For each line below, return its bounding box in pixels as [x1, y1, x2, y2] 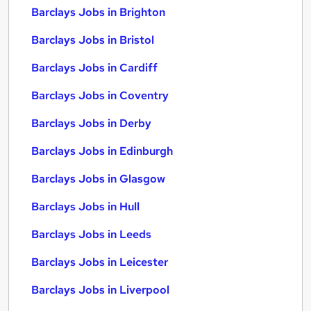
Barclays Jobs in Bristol [31, 33, 154, 47]
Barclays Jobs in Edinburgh [31, 144, 173, 158]
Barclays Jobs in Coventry [31, 88, 169, 103]
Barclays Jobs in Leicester [31, 255, 168, 269]
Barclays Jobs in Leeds [31, 227, 151, 242]
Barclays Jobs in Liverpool [31, 283, 169, 297]
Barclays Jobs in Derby [31, 116, 151, 131]
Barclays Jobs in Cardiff [31, 60, 158, 75]
